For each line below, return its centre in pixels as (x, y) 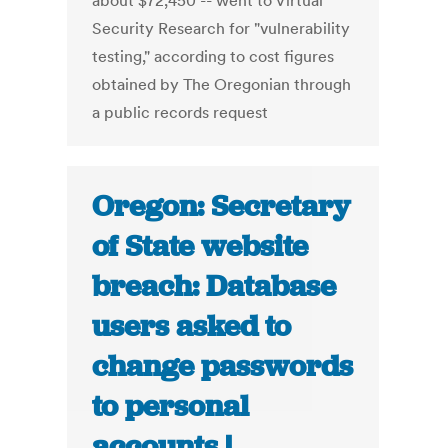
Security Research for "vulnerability (221, 28)
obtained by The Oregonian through (222, 84)
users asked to (192, 326)
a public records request (180, 112)
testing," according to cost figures (213, 56)
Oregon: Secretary (221, 206)
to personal (171, 406)
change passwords (223, 366)
